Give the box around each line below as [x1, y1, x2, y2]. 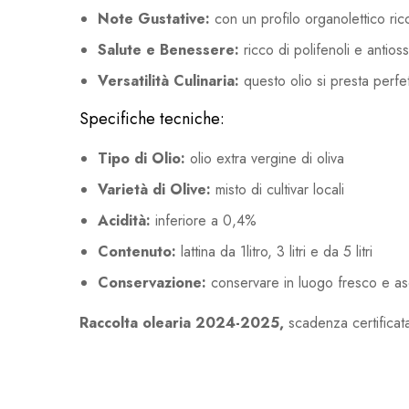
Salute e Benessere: [98, 39, 239, 61]
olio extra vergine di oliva [185, 148, 344, 170]
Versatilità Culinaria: [98, 70, 239, 92]
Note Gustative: [98, 8, 210, 30]
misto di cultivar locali [211, 179, 344, 201]
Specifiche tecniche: [79, 107, 225, 131]
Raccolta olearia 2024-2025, [79, 312, 288, 334]
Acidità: [98, 210, 151, 232]
